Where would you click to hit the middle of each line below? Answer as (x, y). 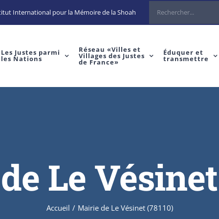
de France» (99, 62)
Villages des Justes (111, 55)
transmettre (186, 59)
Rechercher (165, 8)
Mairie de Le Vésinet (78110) (125, 208)
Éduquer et (183, 52)
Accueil (58, 208)
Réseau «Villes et (109, 49)
